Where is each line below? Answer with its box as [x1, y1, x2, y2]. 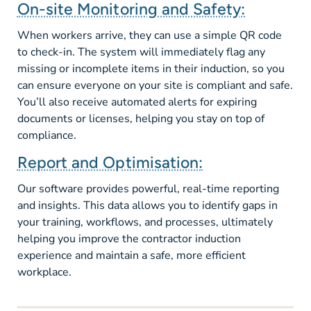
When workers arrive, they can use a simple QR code [17, 28, 282, 44]
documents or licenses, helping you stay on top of [17, 111, 264, 127]
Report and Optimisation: [17, 152, 203, 172]
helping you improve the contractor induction [17, 231, 241, 247]
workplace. [17, 264, 72, 280]
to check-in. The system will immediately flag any [17, 44, 265, 60]
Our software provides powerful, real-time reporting [17, 181, 279, 197]
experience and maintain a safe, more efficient [17, 248, 246, 264]
